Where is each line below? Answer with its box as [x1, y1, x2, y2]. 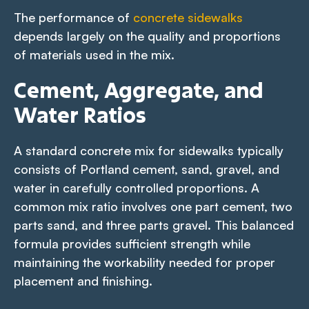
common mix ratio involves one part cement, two [14, 198, 292, 214]
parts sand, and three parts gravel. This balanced [14, 217, 294, 232]
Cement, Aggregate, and [14, 76, 263, 103]
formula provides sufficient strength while [14, 235, 250, 251]
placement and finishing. [14, 272, 152, 288]
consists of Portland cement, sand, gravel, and [14, 161, 279, 177]
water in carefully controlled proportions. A [14, 179, 259, 195]
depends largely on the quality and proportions [14, 28, 281, 43]
